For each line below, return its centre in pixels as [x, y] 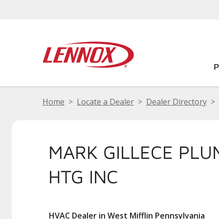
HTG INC [83, 176]
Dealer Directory [176, 102]
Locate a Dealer [105, 102]
